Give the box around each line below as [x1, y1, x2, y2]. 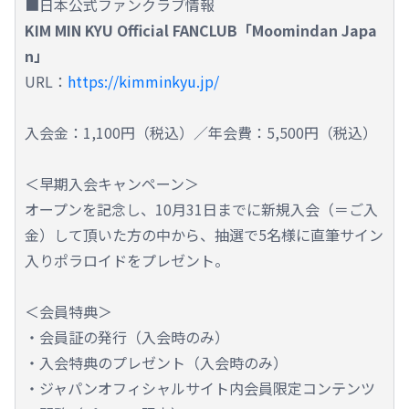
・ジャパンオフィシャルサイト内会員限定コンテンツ [25, 376, 375, 399]
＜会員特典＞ [25, 299, 112, 322]
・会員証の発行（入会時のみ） [25, 325, 229, 348]
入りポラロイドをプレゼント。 [25, 248, 229, 271]
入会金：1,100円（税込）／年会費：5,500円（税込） [25, 121, 377, 143]
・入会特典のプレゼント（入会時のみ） [25, 351, 288, 373]
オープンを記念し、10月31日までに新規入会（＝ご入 [25, 197, 378, 220]
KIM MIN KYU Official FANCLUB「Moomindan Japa [25, 18, 377, 41]
